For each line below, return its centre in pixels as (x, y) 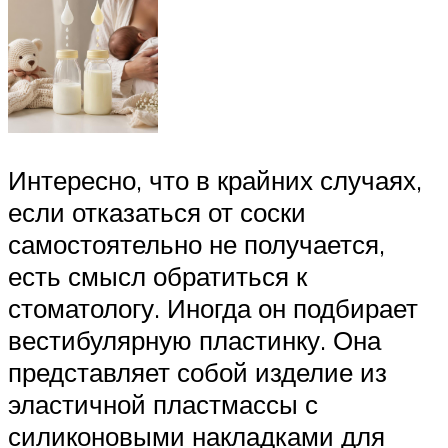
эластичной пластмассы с (163, 404)
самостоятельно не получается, (196, 244)
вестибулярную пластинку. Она (194, 340)
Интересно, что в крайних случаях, (215, 180)
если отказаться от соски (157, 212)
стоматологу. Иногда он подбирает (213, 308)
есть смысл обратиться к (157, 276)
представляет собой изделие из (197, 372)
